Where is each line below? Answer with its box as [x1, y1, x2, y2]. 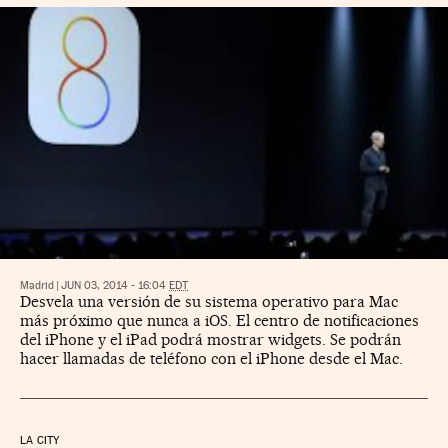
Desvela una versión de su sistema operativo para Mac [20, 291, 398, 311]
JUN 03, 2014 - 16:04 [61, 278, 169, 292]
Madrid [20, 278, 54, 292]
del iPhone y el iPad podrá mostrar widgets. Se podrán [20, 329, 401, 349]
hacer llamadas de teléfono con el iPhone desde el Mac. [20, 348, 403, 368]
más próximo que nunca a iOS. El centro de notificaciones [20, 310, 419, 330]
